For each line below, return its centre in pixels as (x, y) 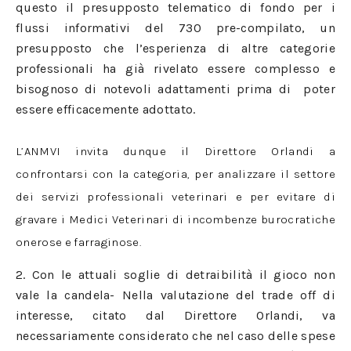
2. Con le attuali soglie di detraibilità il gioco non (175, 275)
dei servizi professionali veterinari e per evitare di (175, 197)
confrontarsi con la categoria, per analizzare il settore (175, 174)
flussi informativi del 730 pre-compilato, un (175, 28)
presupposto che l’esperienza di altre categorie (175, 48)
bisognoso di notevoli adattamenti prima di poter (175, 89)
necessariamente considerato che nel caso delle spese (175, 336)
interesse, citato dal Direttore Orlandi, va (175, 315)
